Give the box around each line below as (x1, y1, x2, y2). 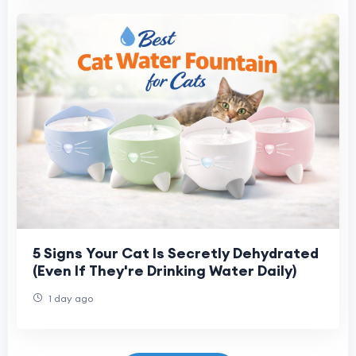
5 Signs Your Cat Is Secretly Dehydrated (33, 243, 319, 262)
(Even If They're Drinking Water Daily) (33, 261, 296, 280)
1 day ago (46, 292, 93, 304)
